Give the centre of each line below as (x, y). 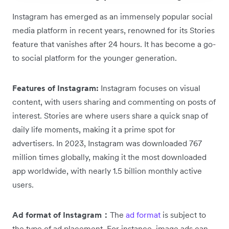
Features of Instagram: (56, 88)
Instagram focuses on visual (151, 88)
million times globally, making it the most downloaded (109, 157)
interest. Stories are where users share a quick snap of (110, 116)
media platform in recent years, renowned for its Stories (113, 30)
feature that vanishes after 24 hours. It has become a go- (114, 44)
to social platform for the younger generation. (95, 58)
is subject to (183, 215)
